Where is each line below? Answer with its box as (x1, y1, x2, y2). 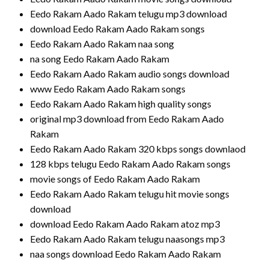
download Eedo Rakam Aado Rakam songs (30, 23, 205, 35)
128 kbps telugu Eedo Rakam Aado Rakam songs (30, 158, 231, 170)
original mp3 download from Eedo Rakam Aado (30, 113, 224, 125)
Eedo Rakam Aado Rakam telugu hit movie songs (30, 188, 229, 200)
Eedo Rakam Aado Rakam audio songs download (30, 68, 229, 80)
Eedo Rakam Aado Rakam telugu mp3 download (30, 8, 227, 20)
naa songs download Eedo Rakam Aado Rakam (30, 248, 221, 260)
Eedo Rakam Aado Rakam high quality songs (30, 98, 211, 110)
